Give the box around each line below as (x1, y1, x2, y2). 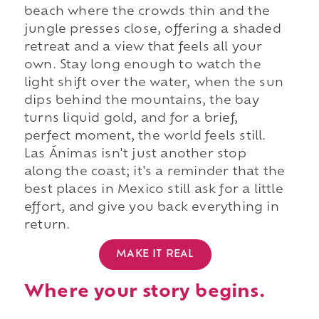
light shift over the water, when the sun (23, 78, 283, 90)
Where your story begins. (23, 283, 265, 301)
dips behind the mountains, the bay (23, 95, 259, 108)
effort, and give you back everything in (23, 202, 279, 214)
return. (23, 220, 70, 232)
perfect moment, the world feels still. (23, 131, 266, 143)
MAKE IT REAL (116, 249, 194, 260)
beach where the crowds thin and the (23, 6, 270, 19)
